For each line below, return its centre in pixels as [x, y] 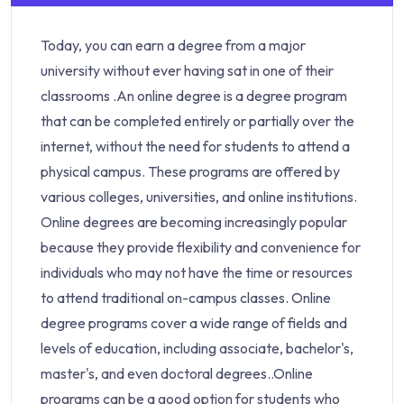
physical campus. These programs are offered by [190, 171]
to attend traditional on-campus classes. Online [186, 297]
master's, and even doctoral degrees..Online [177, 373]
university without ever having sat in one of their [187, 70]
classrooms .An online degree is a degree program [194, 95]
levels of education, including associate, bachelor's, [197, 348]
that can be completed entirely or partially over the [197, 120]
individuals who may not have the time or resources [197, 272]
